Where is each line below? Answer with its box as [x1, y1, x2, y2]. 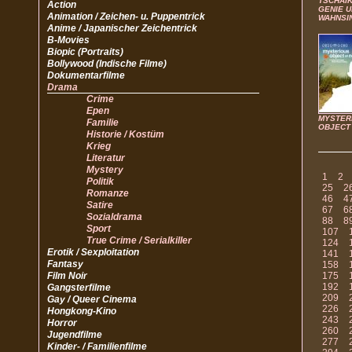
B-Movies [47, 35, 90, 46]
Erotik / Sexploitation [47, 247, 139, 258]
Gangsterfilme [47, 282, 111, 293]
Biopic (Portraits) [47, 46, 123, 57]
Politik [86, 176, 114, 187]
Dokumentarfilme [47, 70, 125, 81]
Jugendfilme [47, 329, 102, 340]
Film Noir [47, 270, 87, 281]
